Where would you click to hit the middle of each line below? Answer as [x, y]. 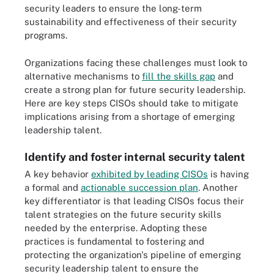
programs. [46, 35]
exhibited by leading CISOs [150, 174]
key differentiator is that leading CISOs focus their [134, 201]
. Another [218, 187]
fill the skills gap [179, 76]
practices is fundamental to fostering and [114, 241]
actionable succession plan [139, 187]
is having [228, 174]
